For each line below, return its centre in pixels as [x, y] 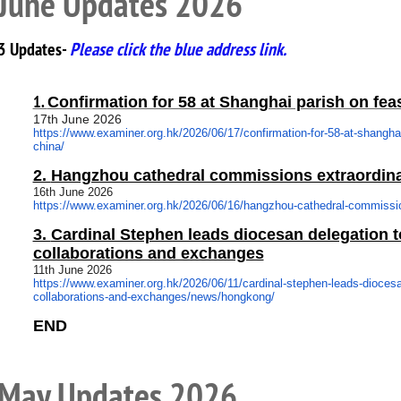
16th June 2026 [73, 192]
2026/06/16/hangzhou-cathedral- [265, 205]
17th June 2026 [77, 119]
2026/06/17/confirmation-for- [255, 133]
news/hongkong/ [232, 297]
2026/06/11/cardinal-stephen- [256, 283]
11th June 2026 [72, 270]
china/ [48, 146]
